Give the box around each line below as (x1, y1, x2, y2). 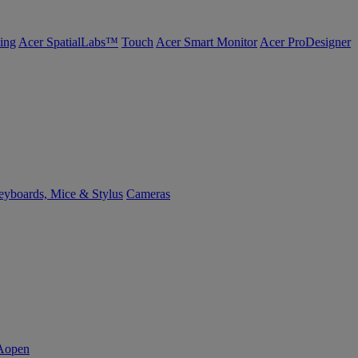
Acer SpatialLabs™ (18, 35, 118, 49)
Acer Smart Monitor (156, 35, 257, 49)
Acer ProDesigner (260, 35, 351, 49)
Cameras (126, 187, 170, 201)
